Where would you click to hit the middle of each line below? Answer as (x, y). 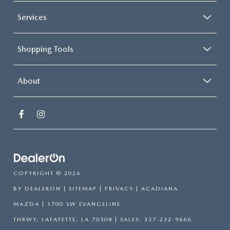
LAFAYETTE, (59, 220)
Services (32, 17)
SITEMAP (83, 189)
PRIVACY (119, 189)
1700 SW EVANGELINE (83, 204)
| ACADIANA (156, 189)
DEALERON (43, 189)
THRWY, (26, 220)
